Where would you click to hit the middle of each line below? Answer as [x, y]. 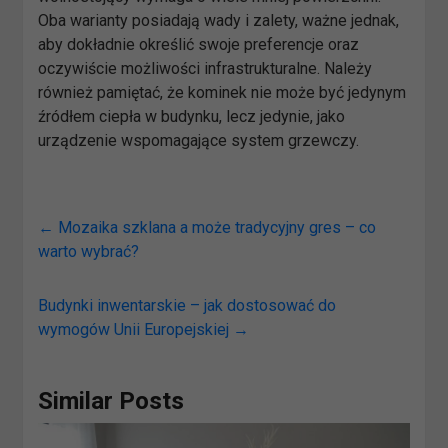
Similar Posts [111, 400]
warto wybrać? [89, 251]
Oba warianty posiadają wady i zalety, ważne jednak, [219, 20]
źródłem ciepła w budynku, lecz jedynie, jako [192, 116]
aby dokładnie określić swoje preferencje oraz [199, 44]
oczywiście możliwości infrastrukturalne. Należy [205, 68]
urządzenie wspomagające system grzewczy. [199, 140]
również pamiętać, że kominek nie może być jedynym [222, 92]
